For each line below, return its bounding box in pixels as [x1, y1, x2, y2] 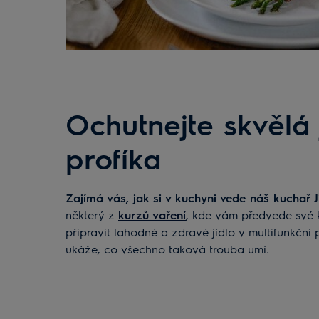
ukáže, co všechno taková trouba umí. [66, 241, 269, 256]
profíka [66, 139, 161, 176]
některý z [66, 206, 118, 222]
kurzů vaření [118, 206, 186, 222]
